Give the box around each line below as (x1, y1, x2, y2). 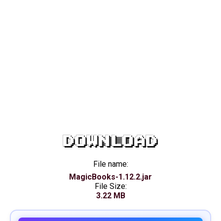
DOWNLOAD (63, 135, 158, 147)
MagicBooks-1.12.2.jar (69, 172, 152, 182)
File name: (93, 159, 128, 169)
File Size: (94, 182, 127, 191)
